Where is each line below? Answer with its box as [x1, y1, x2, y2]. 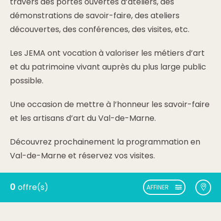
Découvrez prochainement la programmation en [10, 136, 200, 147]
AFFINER [147, 183, 169, 191]
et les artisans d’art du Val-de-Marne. [10, 112, 156, 124]
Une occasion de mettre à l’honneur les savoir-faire [10, 99, 210, 110]
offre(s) [18, 182, 48, 193]
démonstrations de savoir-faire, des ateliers [10, 10, 180, 21]
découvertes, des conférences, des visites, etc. [10, 24, 189, 35]
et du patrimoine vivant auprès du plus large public [10, 61, 206, 73]
